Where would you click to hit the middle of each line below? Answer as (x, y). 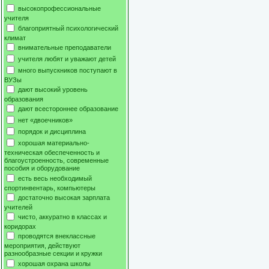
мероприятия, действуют (42, 246)
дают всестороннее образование (68, 108)
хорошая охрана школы (54, 263)
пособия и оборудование (42, 168)
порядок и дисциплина (52, 131)
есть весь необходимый (55, 178)
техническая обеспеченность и (52, 153)
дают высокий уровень (53, 89)
